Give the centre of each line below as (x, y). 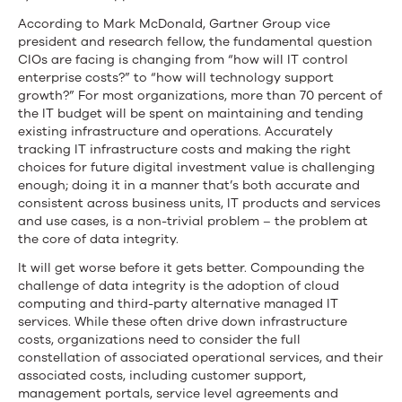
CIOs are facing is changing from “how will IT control (183, 59)
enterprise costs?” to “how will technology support (176, 77)
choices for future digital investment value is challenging (197, 167)
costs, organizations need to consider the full (159, 339)
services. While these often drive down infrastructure (183, 321)
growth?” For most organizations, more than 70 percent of (200, 95)
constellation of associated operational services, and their (201, 357)
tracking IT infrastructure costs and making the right (184, 149)
